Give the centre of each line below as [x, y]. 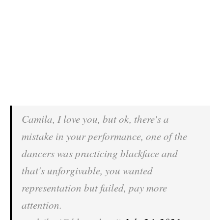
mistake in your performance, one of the [104, 136]
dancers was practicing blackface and [100, 153]
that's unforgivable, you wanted [87, 170]
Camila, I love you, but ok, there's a [95, 119]
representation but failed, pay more [94, 188]
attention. [42, 205]
